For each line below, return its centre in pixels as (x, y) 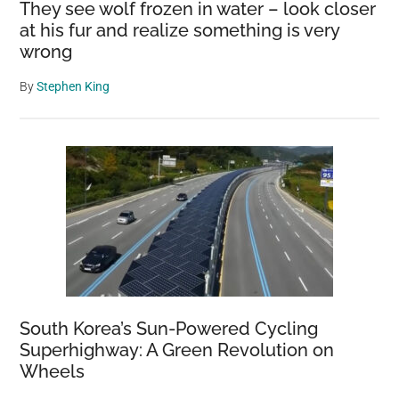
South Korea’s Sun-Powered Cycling (169, 328)
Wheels (53, 371)
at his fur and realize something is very (180, 30)
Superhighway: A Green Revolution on (177, 350)
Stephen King (73, 86)
